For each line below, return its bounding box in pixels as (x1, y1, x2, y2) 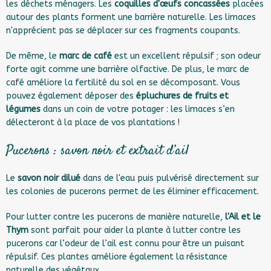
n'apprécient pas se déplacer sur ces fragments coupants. (6, 25, 240, 36)
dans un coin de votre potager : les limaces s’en (41, 103, 235, 114)
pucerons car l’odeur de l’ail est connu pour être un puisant (6, 238, 244, 249)
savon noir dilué (18, 172, 80, 183)
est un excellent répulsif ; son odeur (112, 50, 261, 61)
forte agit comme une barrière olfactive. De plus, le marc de (6, 64, 249, 74)
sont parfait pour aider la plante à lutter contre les (31, 224, 241, 235)
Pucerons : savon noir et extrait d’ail (6, 140, 189, 160)
